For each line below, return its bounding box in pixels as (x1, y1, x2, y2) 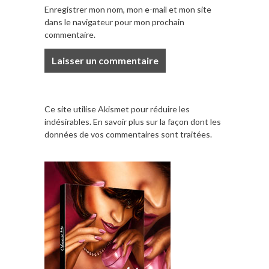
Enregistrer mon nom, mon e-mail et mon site (44, 4, 211, 15)
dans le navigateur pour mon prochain (44, 17, 184, 28)
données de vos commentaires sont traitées (44, 129, 210, 140)
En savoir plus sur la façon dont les (93, 116, 221, 127)
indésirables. (44, 116, 93, 127)
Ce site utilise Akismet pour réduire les (44, 104, 190, 115)
